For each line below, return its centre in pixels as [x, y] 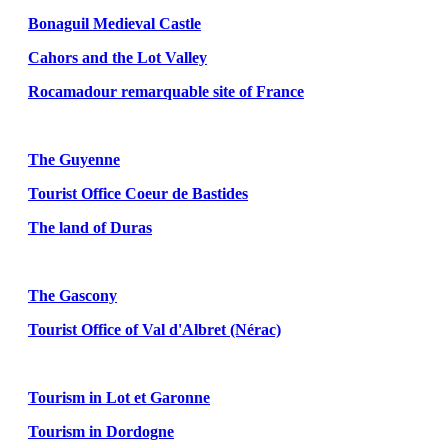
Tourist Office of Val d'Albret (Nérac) [154, 329]
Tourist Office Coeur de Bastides [138, 193]
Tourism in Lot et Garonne [119, 397]
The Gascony [72, 295]
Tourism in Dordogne [101, 431]
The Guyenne [74, 159]
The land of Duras [90, 227]
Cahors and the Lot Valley [117, 57]
